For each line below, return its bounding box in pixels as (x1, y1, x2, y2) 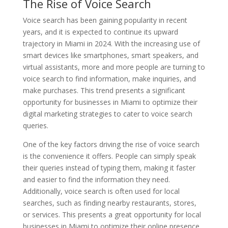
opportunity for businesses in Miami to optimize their (22, 97, 197, 107)
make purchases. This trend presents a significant (22, 85, 185, 95)
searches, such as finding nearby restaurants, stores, (22, 198, 196, 208)
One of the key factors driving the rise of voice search (22, 139, 199, 149)
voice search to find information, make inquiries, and (22, 74, 196, 83)
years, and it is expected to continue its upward (22, 27, 178, 37)
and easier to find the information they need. (22, 175, 170, 184)
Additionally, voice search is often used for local (22, 186, 180, 196)
